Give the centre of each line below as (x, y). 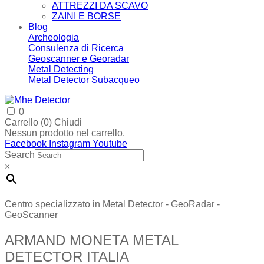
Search (20, 155)
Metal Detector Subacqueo (84, 80)
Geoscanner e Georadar (79, 59)
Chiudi (68, 122)
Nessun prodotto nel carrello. (65, 133)
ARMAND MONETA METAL (91, 240)
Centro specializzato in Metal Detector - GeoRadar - (112, 204)
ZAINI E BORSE (86, 16)
